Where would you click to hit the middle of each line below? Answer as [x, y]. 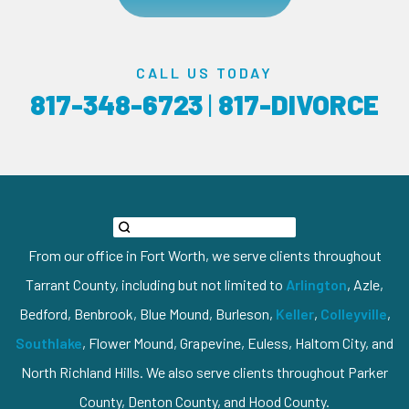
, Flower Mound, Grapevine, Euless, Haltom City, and [238, 342]
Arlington [316, 284]
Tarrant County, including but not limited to [156, 284]
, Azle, [365, 284]
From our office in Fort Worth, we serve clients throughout [204, 255]
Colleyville [353, 313]
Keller [294, 313]
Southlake [49, 342]
